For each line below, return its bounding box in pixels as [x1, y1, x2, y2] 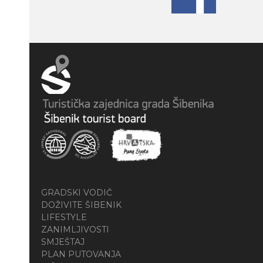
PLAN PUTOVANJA [41, 249, 121, 260]
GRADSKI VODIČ [41, 187, 112, 198]
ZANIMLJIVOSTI [41, 224, 109, 235]
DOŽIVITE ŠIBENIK [41, 200, 122, 211]
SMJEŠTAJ [41, 237, 85, 248]
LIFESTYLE [41, 212, 87, 223]
